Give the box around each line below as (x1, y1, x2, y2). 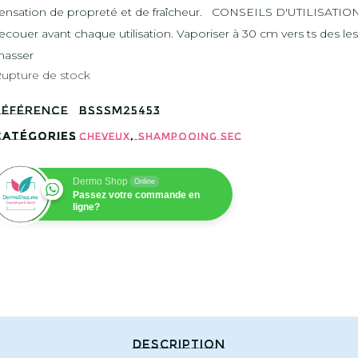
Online (134, 177, 156, 185)
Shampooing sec (138, 130, 243, 142)
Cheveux (79, 130, 131, 142)
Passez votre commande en (73, 189, 201, 201)
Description (133, 336, 225, 352)
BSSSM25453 (79, 103, 161, 117)
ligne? (73, 201, 101, 213)
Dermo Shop (73, 176, 129, 187)
